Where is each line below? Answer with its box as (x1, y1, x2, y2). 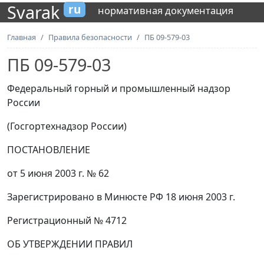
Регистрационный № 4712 (7, 214, 127, 227)
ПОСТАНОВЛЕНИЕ (7, 143, 90, 156)
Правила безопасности (48, 32, 132, 42)
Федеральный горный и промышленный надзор (7, 82, 230, 95)
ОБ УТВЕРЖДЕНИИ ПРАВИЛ (7, 237, 133, 250)
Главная (7, 32, 36, 42)
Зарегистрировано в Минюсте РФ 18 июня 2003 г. (7, 190, 235, 203)
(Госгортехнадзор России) (7, 120, 127, 133)
